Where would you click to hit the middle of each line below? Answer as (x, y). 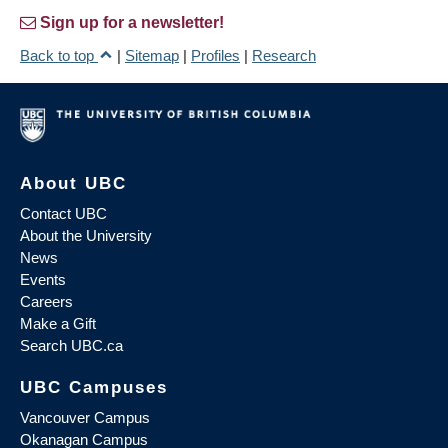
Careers (46, 302)
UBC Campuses (94, 387)
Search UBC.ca (71, 346)
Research (284, 56)
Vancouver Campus (85, 418)
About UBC (73, 183)
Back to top (59, 56)
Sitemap (152, 56)
